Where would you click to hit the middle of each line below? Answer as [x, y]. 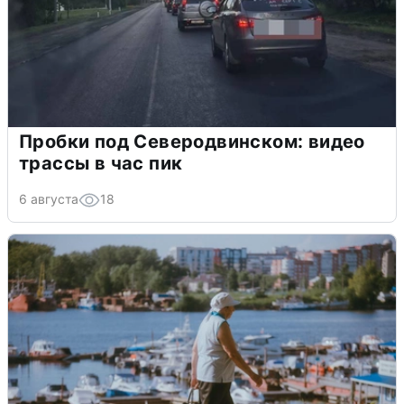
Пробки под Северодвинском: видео [192, 141]
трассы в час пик [101, 163]
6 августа [49, 198]
